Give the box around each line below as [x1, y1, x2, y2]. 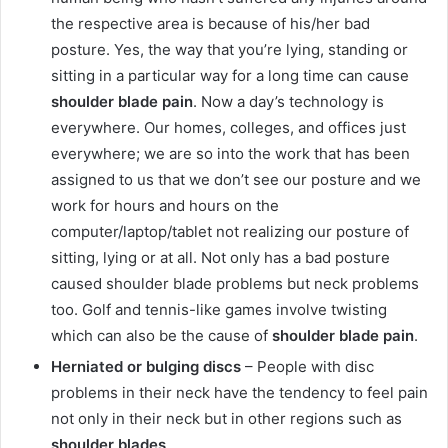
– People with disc [245, 357, 374, 377]
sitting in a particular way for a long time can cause [51, 66, 409, 86]
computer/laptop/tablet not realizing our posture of [51, 222, 409, 242]
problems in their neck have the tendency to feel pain [51, 383, 428, 403]
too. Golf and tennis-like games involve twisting [51, 300, 387, 320]
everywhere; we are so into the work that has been [51, 144, 410, 164]
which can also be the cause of [51, 326, 272, 346]
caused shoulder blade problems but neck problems [51, 274, 419, 294]
